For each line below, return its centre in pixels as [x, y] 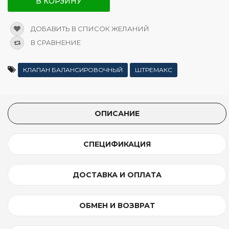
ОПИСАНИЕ [117, 113]
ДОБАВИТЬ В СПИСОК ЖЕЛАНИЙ [89, 28]
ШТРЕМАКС [154, 70]
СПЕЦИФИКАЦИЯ [117, 144]
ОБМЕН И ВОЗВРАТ [117, 205]
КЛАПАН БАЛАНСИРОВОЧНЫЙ [73, 70]
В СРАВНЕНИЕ [55, 42]
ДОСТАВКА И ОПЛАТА [117, 175]
